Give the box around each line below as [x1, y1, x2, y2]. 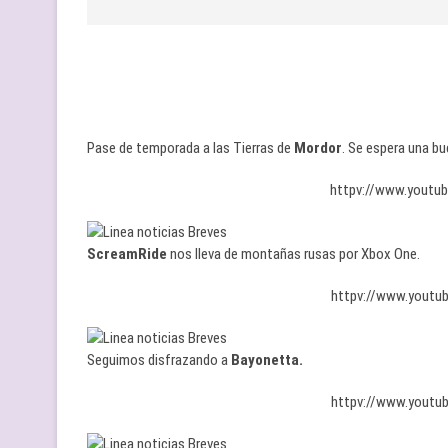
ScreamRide [87, 245, 167, 263]
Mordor [294, 139, 342, 157]
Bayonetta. [231, 351, 303, 369]
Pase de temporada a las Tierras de [87, 139, 294, 157]
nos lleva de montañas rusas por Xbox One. [167, 245, 420, 263]
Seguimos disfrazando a [87, 351, 231, 369]
